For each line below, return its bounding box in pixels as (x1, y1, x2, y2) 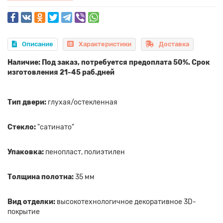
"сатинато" (36, 123, 74, 132)
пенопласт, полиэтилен (44, 148, 125, 157)
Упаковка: (7, 148, 44, 157)
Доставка (159, 40, 189, 48)
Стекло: (7, 123, 36, 132)
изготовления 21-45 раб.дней (7, 68, 114, 77)
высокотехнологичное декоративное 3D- (55, 198, 196, 207)
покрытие (7, 208, 40, 217)
